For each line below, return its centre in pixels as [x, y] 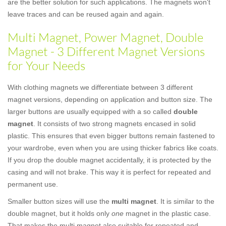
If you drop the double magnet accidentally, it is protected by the [109, 160]
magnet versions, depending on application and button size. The [110, 99]
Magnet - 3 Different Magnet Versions [106, 51]
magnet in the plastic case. [167, 213]
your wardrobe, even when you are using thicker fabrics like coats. [113, 148]
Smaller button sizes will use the [60, 201]
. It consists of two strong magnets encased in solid [115, 123]
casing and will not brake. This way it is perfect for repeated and [109, 172]
